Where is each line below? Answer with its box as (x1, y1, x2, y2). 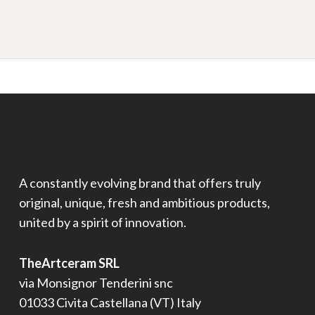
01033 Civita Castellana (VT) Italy (18, 294, 201, 310)
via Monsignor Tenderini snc (18, 274, 173, 290)
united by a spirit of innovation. (18, 214, 186, 230)
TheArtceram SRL (18, 255, 120, 271)
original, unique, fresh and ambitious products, (18, 194, 270, 210)
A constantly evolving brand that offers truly (18, 174, 261, 191)
